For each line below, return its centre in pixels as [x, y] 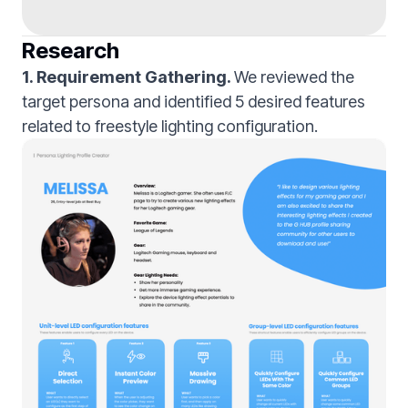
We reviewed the [294, 76]
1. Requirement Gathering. [128, 76]
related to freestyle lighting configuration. [170, 126]
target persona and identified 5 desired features [194, 101]
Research [71, 50]
